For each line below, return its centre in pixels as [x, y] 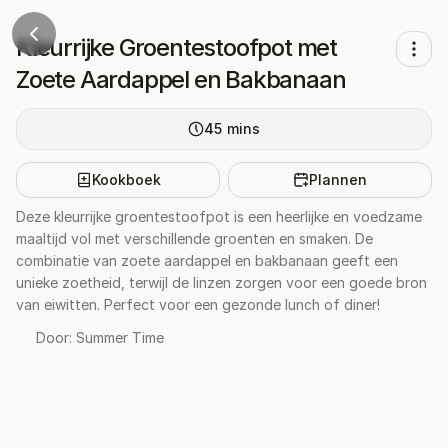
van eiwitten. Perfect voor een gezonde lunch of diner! [198, 304]
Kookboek [126, 179]
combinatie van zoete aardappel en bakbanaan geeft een [207, 260]
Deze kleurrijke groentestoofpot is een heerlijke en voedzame [219, 216]
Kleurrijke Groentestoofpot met [176, 47]
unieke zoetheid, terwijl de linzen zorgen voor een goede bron [221, 282]
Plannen [338, 179]
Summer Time [120, 337]
